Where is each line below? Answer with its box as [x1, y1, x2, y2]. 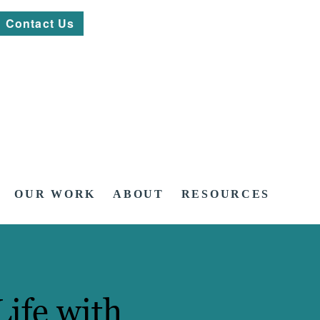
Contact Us [6, 15, 75, 31]
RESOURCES [181, 188, 271, 201]
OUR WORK [14, 188, 96, 201]
